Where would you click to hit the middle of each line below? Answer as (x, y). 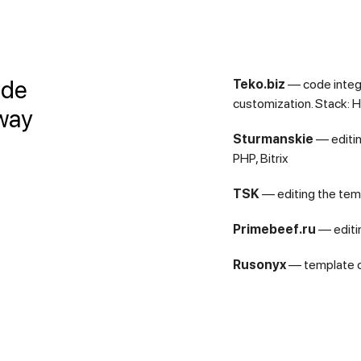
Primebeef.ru (274, 229)
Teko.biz (259, 84)
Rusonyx (259, 265)
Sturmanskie (273, 139)
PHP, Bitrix (261, 158)
